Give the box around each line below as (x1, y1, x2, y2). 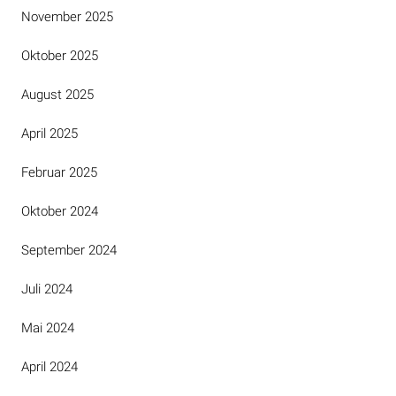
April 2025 (21, 126, 78, 141)
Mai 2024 (21, 320, 74, 336)
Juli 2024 (21, 281, 72, 297)
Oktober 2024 (21, 203, 98, 219)
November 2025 (21, 9, 113, 25)
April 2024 (21, 359, 78, 375)
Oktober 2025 (21, 48, 98, 64)
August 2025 (21, 87, 94, 103)
